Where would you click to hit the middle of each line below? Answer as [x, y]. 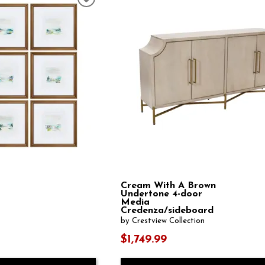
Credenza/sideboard [167, 210]
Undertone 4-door [162, 194]
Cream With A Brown [169, 185]
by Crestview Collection [163, 221]
